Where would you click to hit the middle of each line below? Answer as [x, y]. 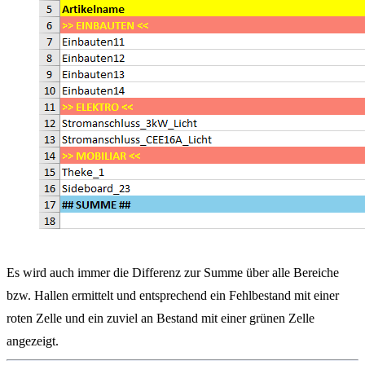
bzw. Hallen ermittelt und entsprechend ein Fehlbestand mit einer [173, 296]
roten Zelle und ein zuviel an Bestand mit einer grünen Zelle [161, 319]
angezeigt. [33, 341]
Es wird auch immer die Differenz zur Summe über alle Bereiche [173, 273]
